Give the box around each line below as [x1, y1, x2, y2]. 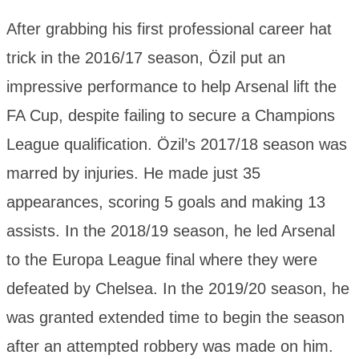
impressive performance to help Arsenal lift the [6, 77, 337, 95]
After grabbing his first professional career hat [6, 19, 332, 38]
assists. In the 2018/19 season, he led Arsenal [6, 221, 335, 240]
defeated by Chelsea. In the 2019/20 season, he [6, 279, 349, 297]
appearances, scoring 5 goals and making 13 [6, 192, 325, 211]
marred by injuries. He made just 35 [6, 163, 260, 182]
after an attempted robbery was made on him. [6, 337, 333, 355]
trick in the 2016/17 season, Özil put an [6, 48, 285, 67]
